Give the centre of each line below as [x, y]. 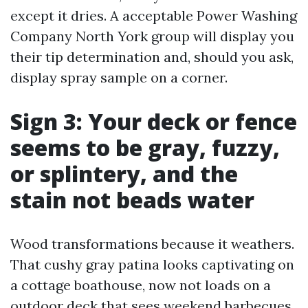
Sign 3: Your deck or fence [154, 121]
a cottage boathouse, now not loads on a [141, 285]
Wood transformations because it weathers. [152, 244]
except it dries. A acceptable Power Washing [154, 15]
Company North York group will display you [152, 36]
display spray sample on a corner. [119, 77]
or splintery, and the [124, 174]
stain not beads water [132, 200]
